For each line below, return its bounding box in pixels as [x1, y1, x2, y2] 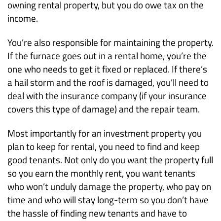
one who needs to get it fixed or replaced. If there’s [7, 62, 207, 76]
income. [7, 11, 38, 25]
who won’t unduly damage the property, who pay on [7, 180, 211, 193]
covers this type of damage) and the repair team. [7, 102, 200, 116]
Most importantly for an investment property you [7, 126, 202, 140]
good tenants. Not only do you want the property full [7, 153, 213, 167]
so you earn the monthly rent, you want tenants [7, 166, 195, 180]
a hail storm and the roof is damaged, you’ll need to [7, 75, 209, 89]
